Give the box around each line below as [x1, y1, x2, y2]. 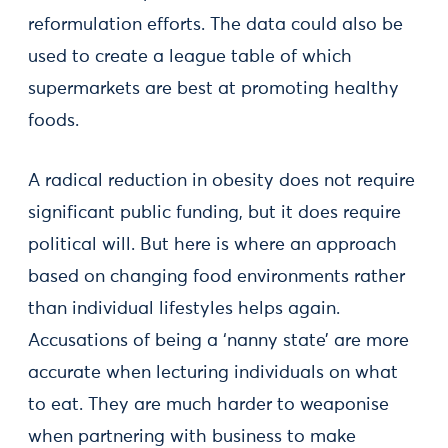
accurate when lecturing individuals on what [28, 364, 398, 382]
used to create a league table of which [28, 48, 352, 66]
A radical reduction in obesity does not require [28, 172, 415, 190]
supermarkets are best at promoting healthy [28, 80, 399, 98]
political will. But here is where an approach [28, 236, 397, 254]
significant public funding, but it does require [28, 204, 401, 222]
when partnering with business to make [28, 428, 356, 446]
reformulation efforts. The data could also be [28, 16, 403, 34]
